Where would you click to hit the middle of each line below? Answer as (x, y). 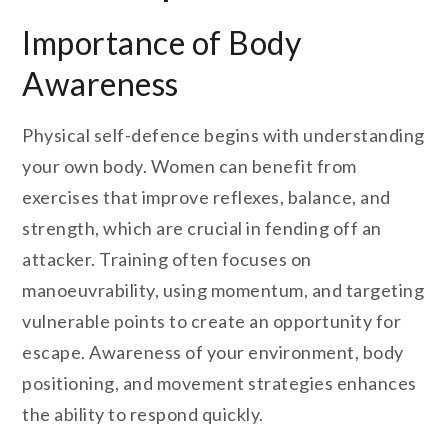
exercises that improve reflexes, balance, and (206, 197)
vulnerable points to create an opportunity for (212, 321)
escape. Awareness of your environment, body (213, 352)
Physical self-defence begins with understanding (223, 135)
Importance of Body (162, 43)
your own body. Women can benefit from (189, 166)
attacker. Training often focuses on (167, 259)
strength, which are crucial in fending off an (202, 228)
